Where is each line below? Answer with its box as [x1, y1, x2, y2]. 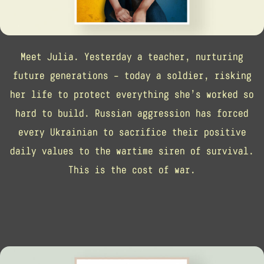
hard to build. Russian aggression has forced [15, 107, 249, 119]
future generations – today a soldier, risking [12, 69, 252, 81]
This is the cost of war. [68, 163, 196, 176]
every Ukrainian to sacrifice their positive [18, 126, 246, 138]
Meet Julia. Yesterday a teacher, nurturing [21, 50, 243, 62]
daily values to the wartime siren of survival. [10, 144, 254, 157]
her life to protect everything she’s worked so [10, 88, 254, 100]
